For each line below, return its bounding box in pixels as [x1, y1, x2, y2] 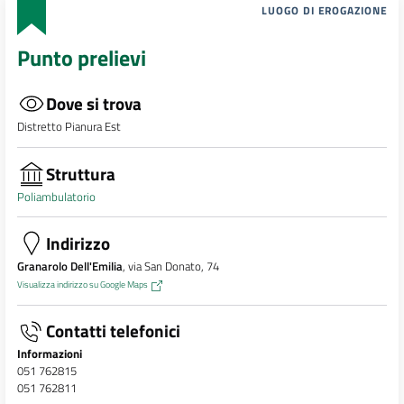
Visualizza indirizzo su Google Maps [16, 277, 148, 292]
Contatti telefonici [45, 317, 180, 344]
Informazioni [16, 344, 82, 363]
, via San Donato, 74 [122, 257, 219, 276]
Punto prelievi [16, 41, 146, 75]
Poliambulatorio [16, 187, 96, 206]
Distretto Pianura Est [16, 117, 121, 136]
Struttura [45, 160, 115, 187]
